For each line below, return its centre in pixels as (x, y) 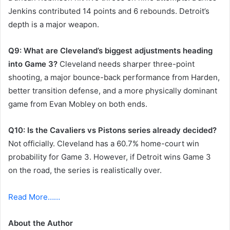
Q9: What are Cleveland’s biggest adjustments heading (110, 51)
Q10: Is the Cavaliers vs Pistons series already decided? (112, 130)
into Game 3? (33, 64)
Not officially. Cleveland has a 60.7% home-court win (104, 144)
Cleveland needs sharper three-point (126, 64)
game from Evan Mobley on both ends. (78, 104)
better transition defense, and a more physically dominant (113, 91)
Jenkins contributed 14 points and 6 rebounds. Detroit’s (109, 11)
